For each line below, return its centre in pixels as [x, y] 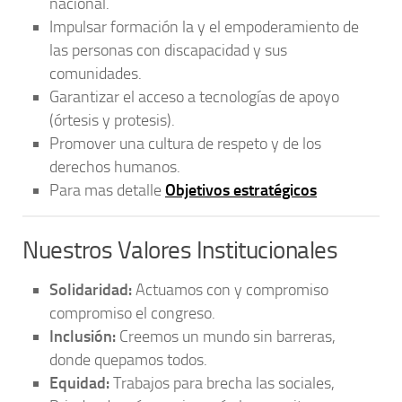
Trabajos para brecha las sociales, [222, 384]
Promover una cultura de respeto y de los [185, 144]
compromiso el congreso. [132, 314]
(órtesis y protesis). [112, 121]
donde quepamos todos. [128, 360]
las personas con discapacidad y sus [168, 51]
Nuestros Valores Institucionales [180, 251]
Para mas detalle [107, 191]
